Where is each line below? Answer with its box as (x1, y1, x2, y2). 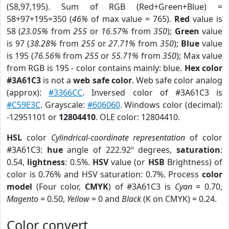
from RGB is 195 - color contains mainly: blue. (7, 62, 185, 74)
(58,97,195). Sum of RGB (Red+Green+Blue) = (7, 1, 222, 12)
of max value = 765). (88, 13, 174, 25)
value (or (108, 156, 148, 168)
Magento (7, 193, 38, 204)
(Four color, (32, 181, 85, 192)
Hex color (184, 62, 223, 74)
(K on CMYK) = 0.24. (141, 193, 217, 204)
